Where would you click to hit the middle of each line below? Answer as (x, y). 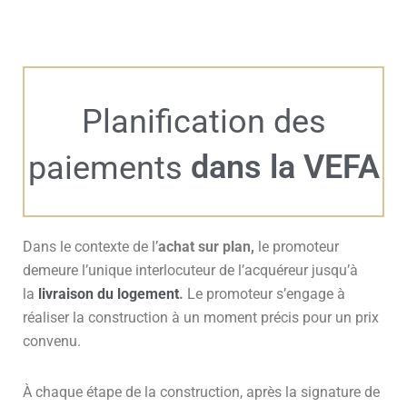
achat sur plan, (206, 246)
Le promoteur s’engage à (266, 293)
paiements (109, 168)
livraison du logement (109, 293)
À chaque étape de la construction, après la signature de (201, 392)
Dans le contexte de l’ (90, 246)
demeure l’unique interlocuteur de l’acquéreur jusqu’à (190, 270)
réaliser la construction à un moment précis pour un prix (201, 317)
